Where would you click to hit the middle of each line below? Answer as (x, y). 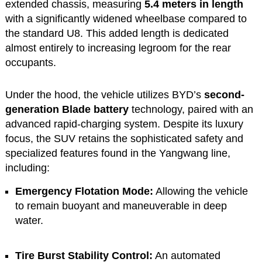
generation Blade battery (67, 109)
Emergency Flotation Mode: (85, 191)
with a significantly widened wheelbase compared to (126, 18)
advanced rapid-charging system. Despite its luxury (124, 124)
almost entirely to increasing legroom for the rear (118, 48)
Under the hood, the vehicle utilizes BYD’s (104, 94)
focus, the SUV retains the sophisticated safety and (124, 138)
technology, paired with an (191, 109)
